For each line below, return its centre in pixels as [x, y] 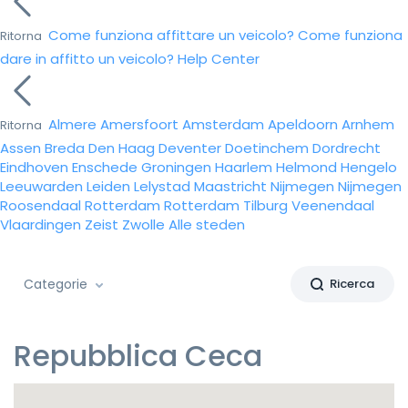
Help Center [219, 59]
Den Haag [122, 148]
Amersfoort [139, 124]
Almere [72, 124]
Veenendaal [333, 205]
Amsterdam [223, 124]
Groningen [176, 167]
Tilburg [265, 205]
